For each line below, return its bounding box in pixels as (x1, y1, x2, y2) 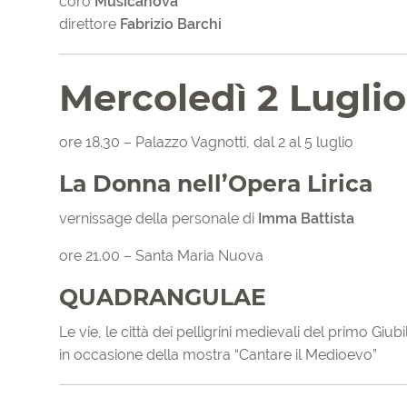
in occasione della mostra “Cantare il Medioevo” (59, 346, 377, 364)
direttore (59, 15, 120, 34)
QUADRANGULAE (59, 283, 266, 312)
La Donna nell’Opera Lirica (59, 170, 372, 198)
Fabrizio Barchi (120, 15, 222, 34)
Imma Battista (258, 210, 354, 228)
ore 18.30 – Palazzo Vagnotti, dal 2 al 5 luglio (59, 134, 353, 152)
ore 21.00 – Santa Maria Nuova (59, 247, 263, 265)
